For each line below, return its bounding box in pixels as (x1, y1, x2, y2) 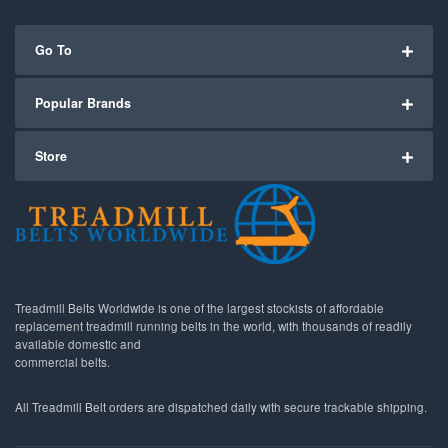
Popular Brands (35, 93, 131, 112)
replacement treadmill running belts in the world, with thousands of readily (15, 317, 412, 334)
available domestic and (15, 335, 141, 352)
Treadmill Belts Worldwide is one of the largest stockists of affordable (15, 299, 384, 316)
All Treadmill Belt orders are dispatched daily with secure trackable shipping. (15, 398, 427, 415)
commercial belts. (15, 353, 110, 370)
